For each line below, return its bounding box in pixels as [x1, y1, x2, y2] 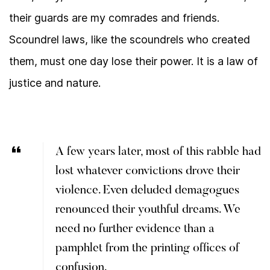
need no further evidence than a [55, 223, 215, 235]
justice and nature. [9, 77, 101, 89]
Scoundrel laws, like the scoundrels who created [9, 33, 250, 46]
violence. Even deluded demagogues [55, 184, 239, 196]
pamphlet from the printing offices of [55, 242, 239, 254]
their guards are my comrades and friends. [9, 11, 219, 24]
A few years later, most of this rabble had [55, 146, 261, 158]
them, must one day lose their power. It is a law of [9, 55, 258, 67]
